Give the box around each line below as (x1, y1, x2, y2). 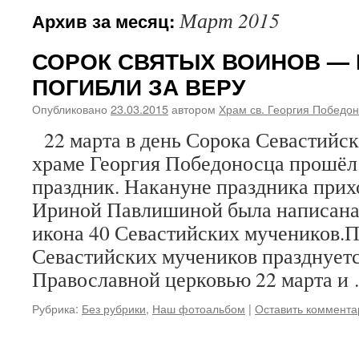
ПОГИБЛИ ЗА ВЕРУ (32, 70, 245, 103)
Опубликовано (32, 100, 107, 117)
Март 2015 (179, 6, 280, 34)
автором (171, 100, 216, 117)
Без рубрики (82, 300, 146, 317)
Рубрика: (32, 300, 79, 317)
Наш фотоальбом (152, 300, 245, 317)
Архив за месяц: (32, 8, 179, 34)
